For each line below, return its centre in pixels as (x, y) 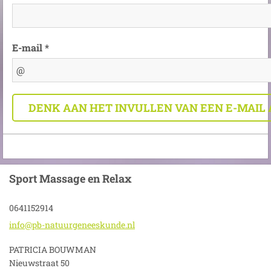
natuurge (63, 225)
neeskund (101, 225)
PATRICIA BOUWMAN (53, 250)
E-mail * (31, 47)
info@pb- (27, 225)
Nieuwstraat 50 (39, 263)
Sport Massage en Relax (70, 178)
